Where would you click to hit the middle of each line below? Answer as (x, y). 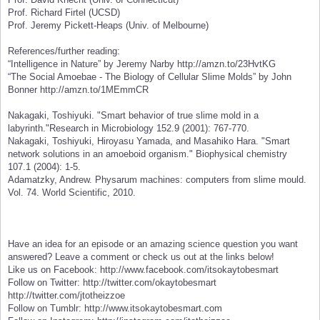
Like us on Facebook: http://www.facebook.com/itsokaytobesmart (143, 270)
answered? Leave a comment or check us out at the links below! (141, 257)
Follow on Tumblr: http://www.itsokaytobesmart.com (115, 309)
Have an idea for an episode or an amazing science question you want (153, 244)
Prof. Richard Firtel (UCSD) (64, 13)
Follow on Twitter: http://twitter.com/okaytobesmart (112, 283)
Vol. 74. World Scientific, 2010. (72, 193)
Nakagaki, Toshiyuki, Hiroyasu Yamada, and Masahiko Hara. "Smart (149, 141)
